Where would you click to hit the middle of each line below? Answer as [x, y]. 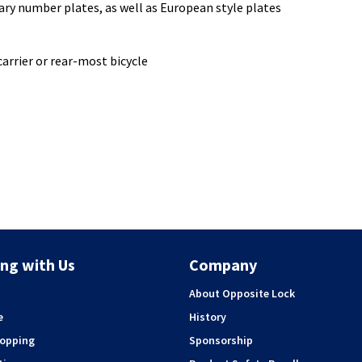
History [208, 317]
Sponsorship [221, 340]
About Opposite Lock [242, 293]
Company [223, 265]
